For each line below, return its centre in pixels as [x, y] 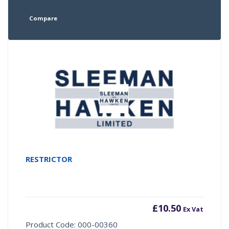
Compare [43, 18]
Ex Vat [193, 209]
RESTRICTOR [49, 159]
